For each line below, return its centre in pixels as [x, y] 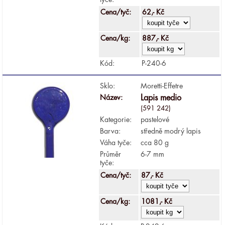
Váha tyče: [116, 142]
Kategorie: [116, 119]
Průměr [111, 154]
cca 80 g [155, 142]
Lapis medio [161, 98]
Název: [111, 97]
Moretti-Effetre [162, 86]
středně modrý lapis [171, 131]
